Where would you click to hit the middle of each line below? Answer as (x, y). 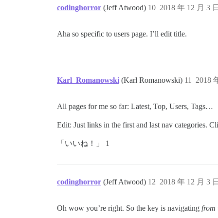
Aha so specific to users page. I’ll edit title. (122, 34)
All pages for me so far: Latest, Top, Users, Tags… (135, 107)
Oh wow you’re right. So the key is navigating (129, 208)
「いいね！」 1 (83, 144)
